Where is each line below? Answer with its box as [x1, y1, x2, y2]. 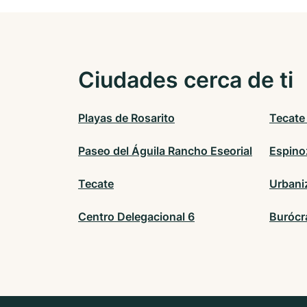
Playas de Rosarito [78, 111, 175, 125]
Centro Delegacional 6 [78, 210, 195, 224]
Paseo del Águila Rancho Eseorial [78, 144, 252, 158]
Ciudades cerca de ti [78, 66, 293, 94]
